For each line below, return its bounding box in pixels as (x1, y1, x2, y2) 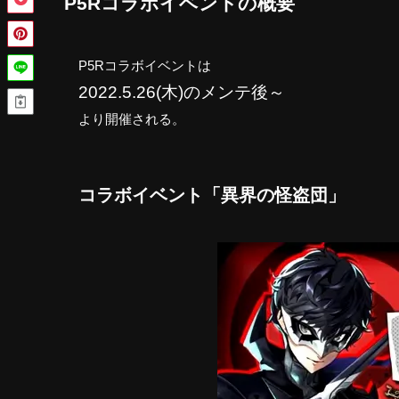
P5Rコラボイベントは (78, 58, 211, 74)
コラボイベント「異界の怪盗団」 (78, 184, 346, 205)
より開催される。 (78, 111, 185, 127)
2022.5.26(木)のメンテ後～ (78, 83, 285, 102)
